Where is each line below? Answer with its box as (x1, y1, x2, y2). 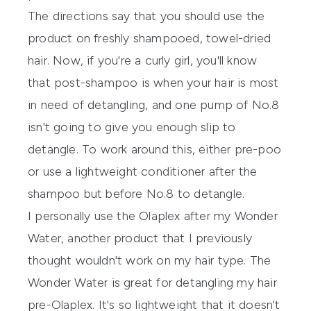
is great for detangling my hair (108, 274, 277, 290)
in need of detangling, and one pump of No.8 (28, 96, 280, 112)
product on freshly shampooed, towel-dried (28, 30, 271, 46)
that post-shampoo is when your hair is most (28, 74, 279, 90)
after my (180, 208, 235, 224)
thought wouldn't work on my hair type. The (28, 252, 271, 268)
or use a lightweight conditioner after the (28, 163, 258, 179)
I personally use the (28, 208, 140, 224)
